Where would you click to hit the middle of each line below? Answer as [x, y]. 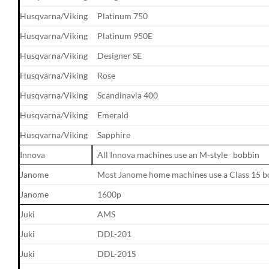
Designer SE [120, 55]
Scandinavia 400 [128, 95]
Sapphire [114, 134]
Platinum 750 [123, 16]
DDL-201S [117, 253]
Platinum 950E [125, 35]
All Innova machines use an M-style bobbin [179, 154]
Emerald [113, 115]
